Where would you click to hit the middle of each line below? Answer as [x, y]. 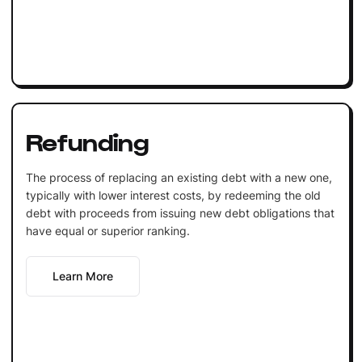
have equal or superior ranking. [107, 230]
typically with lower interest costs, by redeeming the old [173, 195]
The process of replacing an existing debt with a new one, [179, 177]
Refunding [87, 140]
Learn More [82, 276]
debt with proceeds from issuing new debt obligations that [180, 213]
